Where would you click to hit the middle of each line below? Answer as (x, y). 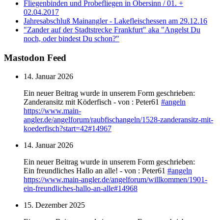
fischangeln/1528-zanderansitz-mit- (159, 120)
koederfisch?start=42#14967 (68, 129)
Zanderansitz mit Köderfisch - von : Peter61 (92, 102)
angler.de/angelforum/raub (64, 120)
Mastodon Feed (35, 57)
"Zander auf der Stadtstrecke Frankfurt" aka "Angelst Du (112, 29)
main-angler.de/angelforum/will (112, 180)
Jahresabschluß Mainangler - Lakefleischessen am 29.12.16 (115, 21)
